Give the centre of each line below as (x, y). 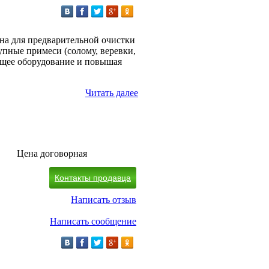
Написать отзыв (104, 199)
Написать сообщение (93, 221)
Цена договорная (52, 153)
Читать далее (112, 92)
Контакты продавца (93, 177)
